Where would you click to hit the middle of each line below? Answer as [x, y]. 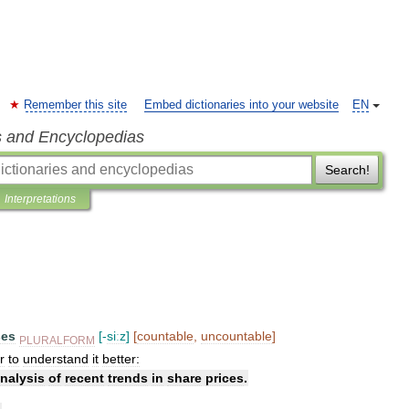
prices [225, 378]
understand [56, 358]
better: [121, 358]
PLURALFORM [57, 340]
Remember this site [75, 105]
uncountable [236, 336]
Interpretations [40, 199]
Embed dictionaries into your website [241, 105]
